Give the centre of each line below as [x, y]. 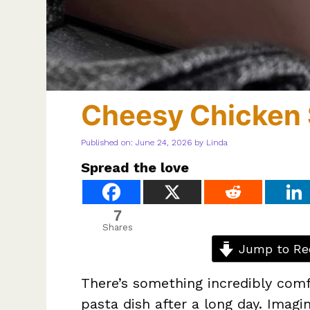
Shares [118, 228]
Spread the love [135, 168]
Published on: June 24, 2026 [136, 143]
